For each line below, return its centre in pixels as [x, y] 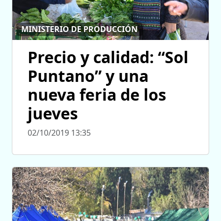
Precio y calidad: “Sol [108, 57]
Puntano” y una [88, 75]
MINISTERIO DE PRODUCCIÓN [80, 29]
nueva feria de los [97, 94]
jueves [53, 113]
